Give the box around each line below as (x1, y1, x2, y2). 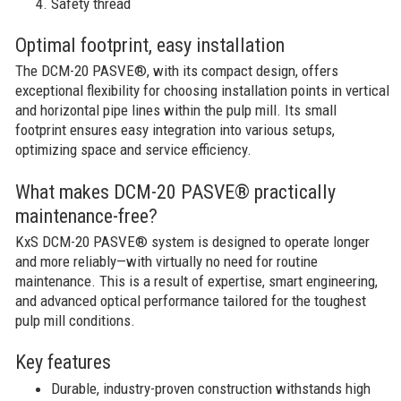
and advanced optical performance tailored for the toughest (15, 291, 367, 310)
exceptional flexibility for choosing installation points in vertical (15, 81, 390, 99)
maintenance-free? (15, 203, 158, 227)
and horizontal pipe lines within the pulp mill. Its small (15, 100, 337, 119)
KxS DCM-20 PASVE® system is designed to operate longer (15, 232, 371, 251)
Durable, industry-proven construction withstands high (51, 379, 371, 397)
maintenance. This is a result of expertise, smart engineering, (15, 271, 379, 290)
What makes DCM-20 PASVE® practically (15, 179, 337, 203)
